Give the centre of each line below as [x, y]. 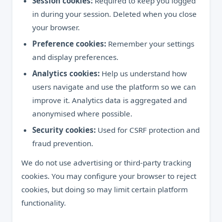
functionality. [44, 203]
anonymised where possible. [82, 113]
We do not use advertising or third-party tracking [106, 163]
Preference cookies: [69, 44]
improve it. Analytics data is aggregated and [110, 100]
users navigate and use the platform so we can [114, 87]
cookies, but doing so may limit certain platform [105, 189]
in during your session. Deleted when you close [114, 14]
